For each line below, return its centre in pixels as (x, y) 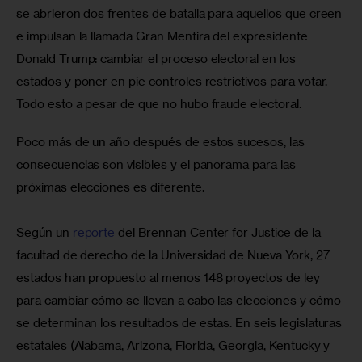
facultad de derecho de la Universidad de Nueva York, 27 (175, 255)
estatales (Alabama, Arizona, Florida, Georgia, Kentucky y (175, 346)
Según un (44, 233)
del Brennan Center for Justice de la (219, 233)
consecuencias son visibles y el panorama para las (158, 165)
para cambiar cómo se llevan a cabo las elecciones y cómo (180, 301)
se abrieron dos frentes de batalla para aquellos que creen (181, 13)
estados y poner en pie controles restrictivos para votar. (174, 81)
